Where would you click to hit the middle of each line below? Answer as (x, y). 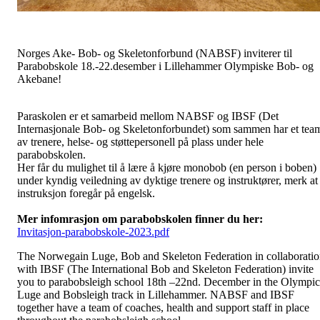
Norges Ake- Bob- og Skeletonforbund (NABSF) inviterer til (155, 53)
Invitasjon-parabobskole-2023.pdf (93, 232)
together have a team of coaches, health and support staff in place (163, 307)
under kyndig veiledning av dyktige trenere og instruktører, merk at (167, 180)
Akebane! (39, 79)
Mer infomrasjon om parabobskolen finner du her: (140, 219)
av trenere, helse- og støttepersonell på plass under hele (140, 142)
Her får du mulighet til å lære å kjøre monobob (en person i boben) (167, 167)
